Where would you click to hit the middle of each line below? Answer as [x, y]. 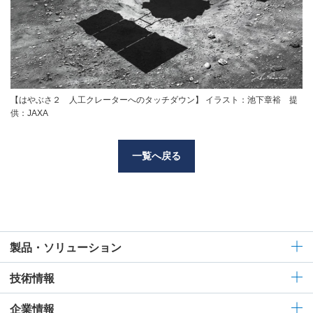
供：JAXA [29, 113]
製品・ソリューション [66, 247]
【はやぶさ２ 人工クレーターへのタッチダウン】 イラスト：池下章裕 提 [154, 100]
